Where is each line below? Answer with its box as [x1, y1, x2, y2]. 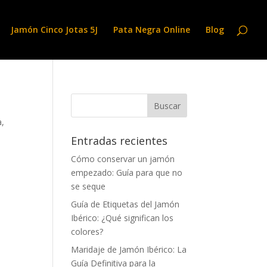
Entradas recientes [71, 133, 168, 148]
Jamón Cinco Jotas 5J [11, 24, 98, 35]
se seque [71, 181, 106, 192]
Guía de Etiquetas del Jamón [71, 198, 180, 210]
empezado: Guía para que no [71, 167, 183, 178]
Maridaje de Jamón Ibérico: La [71, 244, 187, 255]
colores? [71, 226, 104, 237]
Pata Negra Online [113, 24, 190, 35]
